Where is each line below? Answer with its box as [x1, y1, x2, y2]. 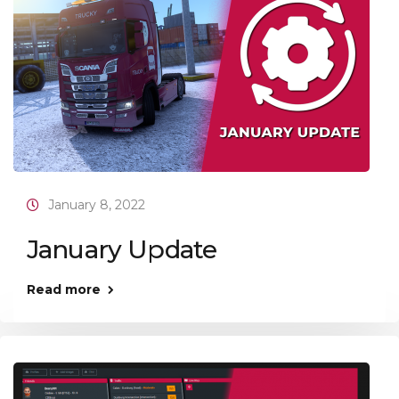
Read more [27, 281, 101, 297]
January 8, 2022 [48, 197, 145, 213]
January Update [27, 234, 217, 265]
